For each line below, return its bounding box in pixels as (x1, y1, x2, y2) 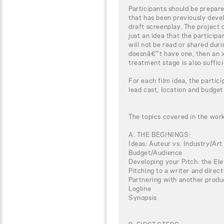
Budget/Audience (128, 148, 182, 156)
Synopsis (128, 193, 157, 201)
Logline (128, 184, 151, 192)
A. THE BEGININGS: (128, 130, 191, 138)
